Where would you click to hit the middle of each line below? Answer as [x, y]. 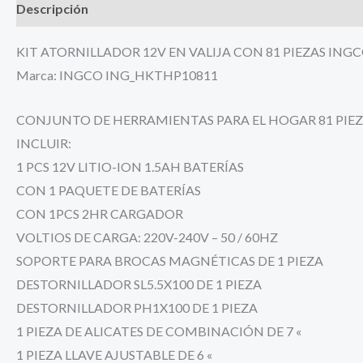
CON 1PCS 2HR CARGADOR [100, 213]
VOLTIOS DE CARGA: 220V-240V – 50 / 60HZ [147, 237]
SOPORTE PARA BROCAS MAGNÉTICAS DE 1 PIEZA [170, 260]
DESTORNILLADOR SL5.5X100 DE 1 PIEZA [139, 284]
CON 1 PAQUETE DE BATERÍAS [109, 190]
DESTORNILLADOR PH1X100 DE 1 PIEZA [137, 307]
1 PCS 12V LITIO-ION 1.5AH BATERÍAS [130, 166]
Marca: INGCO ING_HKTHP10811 [117, 75]
